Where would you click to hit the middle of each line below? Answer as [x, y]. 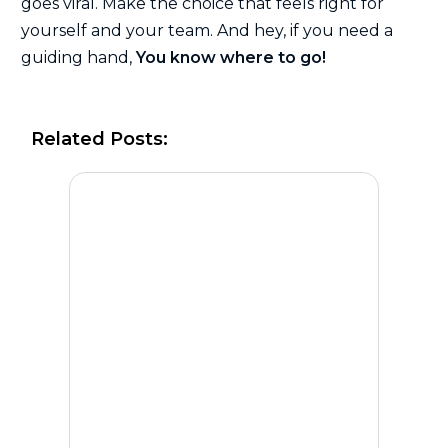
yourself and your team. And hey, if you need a [207, 31]
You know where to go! [231, 58]
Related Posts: [99, 139]
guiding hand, [78, 58]
